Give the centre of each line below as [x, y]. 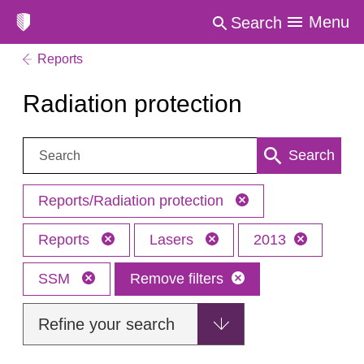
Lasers [173, 240]
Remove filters [177, 279]
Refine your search [106, 324]
